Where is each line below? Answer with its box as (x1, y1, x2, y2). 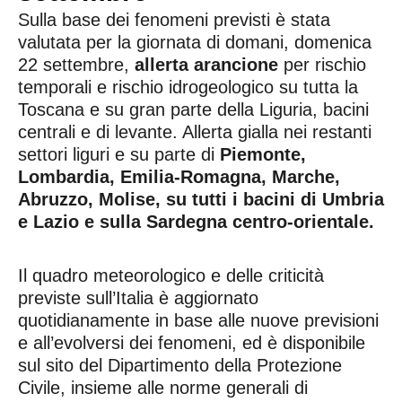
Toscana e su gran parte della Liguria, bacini (18, 99, 369, 119)
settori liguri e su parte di (18, 144, 220, 164)
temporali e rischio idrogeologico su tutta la (18, 76, 358, 97)
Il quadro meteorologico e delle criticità (18, 265, 324, 285)
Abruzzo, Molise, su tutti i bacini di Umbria (18, 188, 384, 209)
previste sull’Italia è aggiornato (18, 287, 258, 308)
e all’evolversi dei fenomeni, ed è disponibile (18, 332, 365, 353)
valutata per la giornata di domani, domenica (18, 31, 371, 52)
